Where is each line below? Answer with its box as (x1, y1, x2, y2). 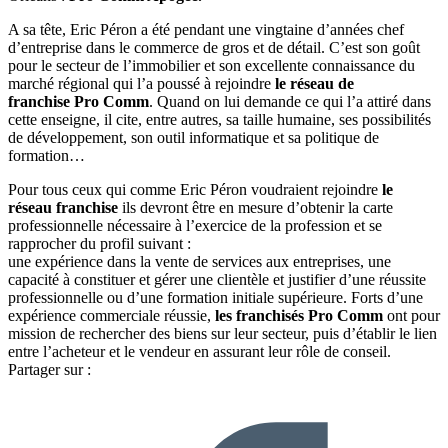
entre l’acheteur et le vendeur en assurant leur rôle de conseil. (8, 342, 391, 360)
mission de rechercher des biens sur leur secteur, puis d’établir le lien (8, 324, 437, 342)
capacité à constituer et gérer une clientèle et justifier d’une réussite (8, 270, 426, 288)
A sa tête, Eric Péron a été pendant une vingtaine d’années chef (8, 20, 404, 38)
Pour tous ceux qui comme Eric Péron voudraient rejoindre (8, 180, 378, 198)
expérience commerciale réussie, (8, 306, 215, 324)
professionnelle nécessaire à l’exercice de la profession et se (8, 216, 382, 234)
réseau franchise (8, 198, 122, 216)
